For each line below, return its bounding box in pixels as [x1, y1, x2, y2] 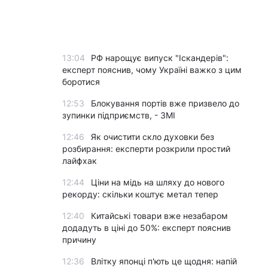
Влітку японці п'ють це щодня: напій [91, 256, 237, 266]
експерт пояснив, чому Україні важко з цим [62, 65, 242, 75]
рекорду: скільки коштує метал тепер [62, 189, 218, 199]
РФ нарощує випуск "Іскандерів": [91, 53, 229, 63]
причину [62, 234, 96, 245]
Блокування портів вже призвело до [91, 98, 239, 108]
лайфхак [62, 156, 97, 166]
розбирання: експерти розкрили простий [62, 144, 230, 154]
